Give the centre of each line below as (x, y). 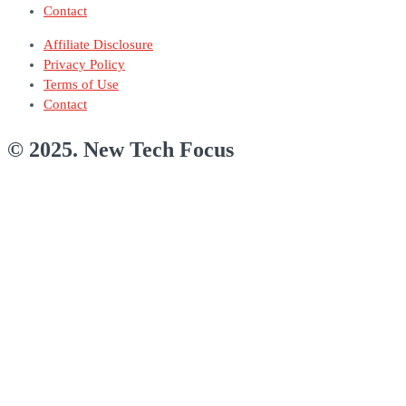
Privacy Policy (84, 65)
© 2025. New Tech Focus (121, 150)
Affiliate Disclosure (98, 45)
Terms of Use (81, 85)
